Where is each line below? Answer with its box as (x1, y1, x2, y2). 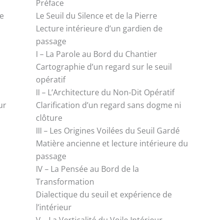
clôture (36, 112, 63, 123)
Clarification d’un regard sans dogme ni (36, 99, 182, 110)
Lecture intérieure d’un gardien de (36, 23, 163, 34)
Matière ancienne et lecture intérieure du (36, 137, 189, 149)
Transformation (36, 176, 95, 187)
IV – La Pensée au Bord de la (36, 163, 139, 174)
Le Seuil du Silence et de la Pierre (36, 10, 158, 21)
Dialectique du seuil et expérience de (36, 189, 172, 200)
